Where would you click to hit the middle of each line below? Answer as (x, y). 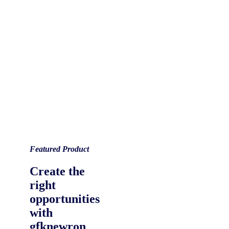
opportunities (65, 199)
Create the (57, 171)
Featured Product (59, 149)
